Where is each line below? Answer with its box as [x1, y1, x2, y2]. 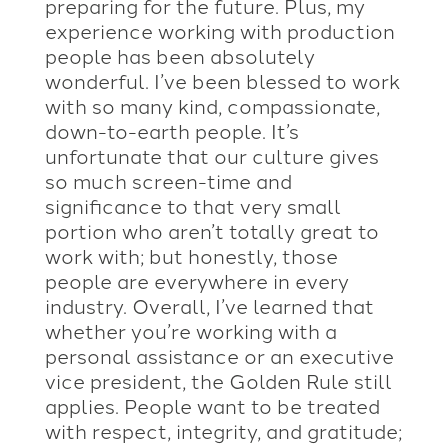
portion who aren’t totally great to [44, 215, 379, 244]
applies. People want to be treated [44, 390, 380, 419]
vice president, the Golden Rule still [44, 365, 392, 394]
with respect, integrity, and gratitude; [44, 415, 402, 444]
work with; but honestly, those [44, 240, 338, 269]
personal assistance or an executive [44, 340, 394, 369]
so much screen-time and [44, 165, 292, 194]
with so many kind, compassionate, [44, 90, 380, 119]
